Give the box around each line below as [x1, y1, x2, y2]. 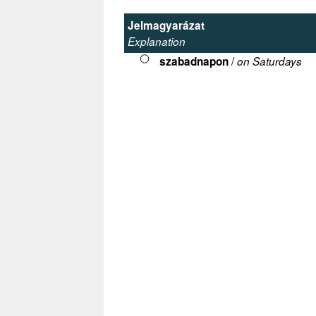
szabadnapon [159, 54, 229, 70]
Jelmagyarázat [128, 18, 205, 34]
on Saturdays [237, 54, 302, 69]
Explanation [128, 34, 186, 49]
